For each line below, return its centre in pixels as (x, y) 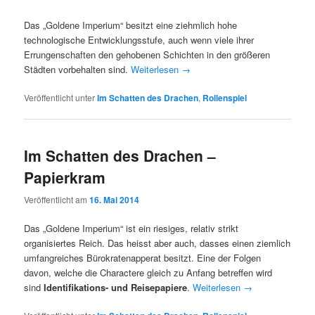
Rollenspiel (225, 98)
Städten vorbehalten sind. (78, 69)
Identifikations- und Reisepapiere (116, 287)
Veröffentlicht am (57, 199)
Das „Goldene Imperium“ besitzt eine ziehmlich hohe (131, 25)
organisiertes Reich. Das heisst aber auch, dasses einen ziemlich (157, 243)
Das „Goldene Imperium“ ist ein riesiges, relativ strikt (131, 228)
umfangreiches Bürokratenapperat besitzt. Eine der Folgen (143, 257)
